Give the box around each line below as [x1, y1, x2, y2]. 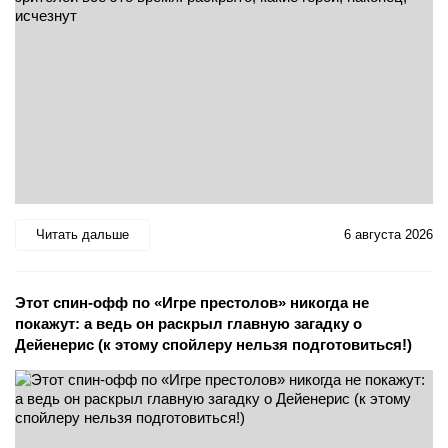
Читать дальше [36, 227, 129, 242]
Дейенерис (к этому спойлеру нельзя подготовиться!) [15, 335, 412, 353]
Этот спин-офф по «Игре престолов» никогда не [15, 293, 369, 311]
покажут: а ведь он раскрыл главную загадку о [15, 314, 362, 332]
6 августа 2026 [344, 227, 433, 242]
